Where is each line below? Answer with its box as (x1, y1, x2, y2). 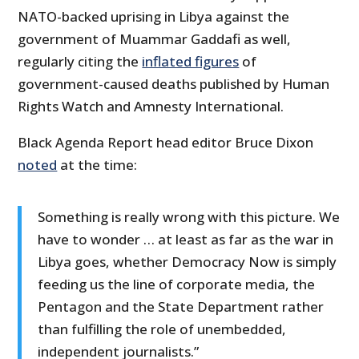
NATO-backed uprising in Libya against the (18, 7, 290, 26)
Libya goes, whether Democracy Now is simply (38, 252, 337, 272)
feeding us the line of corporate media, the (38, 275, 316, 294)
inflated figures (142, 52, 240, 71)
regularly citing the (18, 52, 143, 71)
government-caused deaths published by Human (18, 75, 330, 94)
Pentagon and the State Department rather (38, 297, 325, 317)
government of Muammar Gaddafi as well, (18, 30, 292, 49)
